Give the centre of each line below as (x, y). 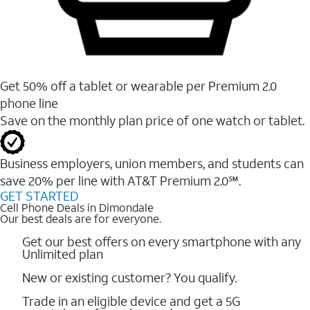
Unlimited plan (63, 254)
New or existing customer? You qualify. (129, 277)
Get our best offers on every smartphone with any (162, 241)
